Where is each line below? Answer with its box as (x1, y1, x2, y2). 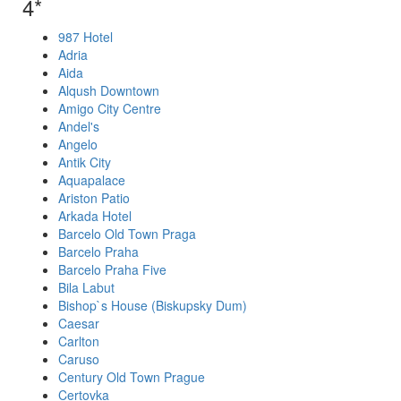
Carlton (58, 332, 99, 350)
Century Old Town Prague (58, 368, 205, 386)
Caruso (58, 350, 99, 368)
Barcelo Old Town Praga (58, 225, 196, 243)
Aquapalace (58, 171, 125, 189)
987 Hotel (58, 28, 113, 46)
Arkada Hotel (58, 207, 132, 225)
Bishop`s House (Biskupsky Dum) (58, 296, 247, 314)
